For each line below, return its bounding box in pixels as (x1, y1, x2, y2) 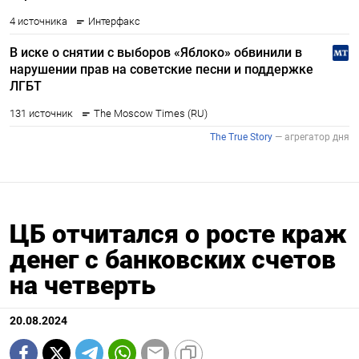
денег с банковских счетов (10, 244, 336, 276)
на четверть (10, 270, 155, 301)
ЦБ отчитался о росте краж (10, 219, 347, 250)
